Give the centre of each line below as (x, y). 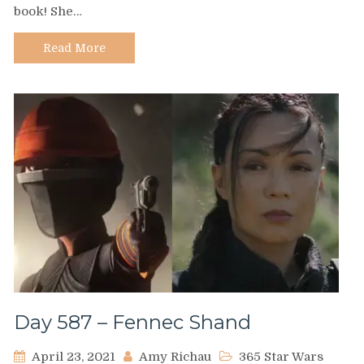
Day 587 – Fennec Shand (132, 323)
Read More (74, 48)
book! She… (48, 11)
